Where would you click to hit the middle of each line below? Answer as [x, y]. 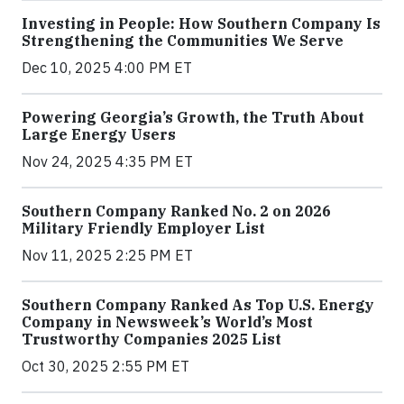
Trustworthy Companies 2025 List [151, 340]
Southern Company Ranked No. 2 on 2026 [176, 211]
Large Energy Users [99, 135]
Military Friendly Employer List [143, 229]
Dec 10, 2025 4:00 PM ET [107, 68]
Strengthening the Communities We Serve [183, 41]
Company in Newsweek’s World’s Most [167, 322]
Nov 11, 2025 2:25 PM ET [107, 256]
